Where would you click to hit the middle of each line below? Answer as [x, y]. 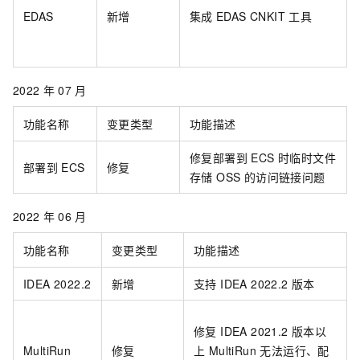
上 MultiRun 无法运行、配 [262, 350]
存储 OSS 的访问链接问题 [258, 177]
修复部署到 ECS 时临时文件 [263, 157]
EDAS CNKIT [251, 16]
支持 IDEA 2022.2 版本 [254, 284]
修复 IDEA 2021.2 [241, 331]
